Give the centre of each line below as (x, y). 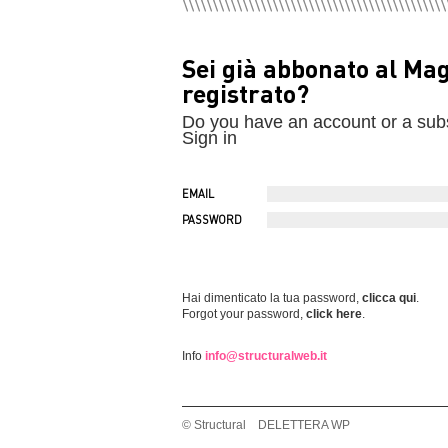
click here (334, 313)
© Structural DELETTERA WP (266, 424)
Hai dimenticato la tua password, (272, 297)
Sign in (209, 137)
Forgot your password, (244, 313)
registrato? (245, 92)
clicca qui (389, 297)
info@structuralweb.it (266, 355)
